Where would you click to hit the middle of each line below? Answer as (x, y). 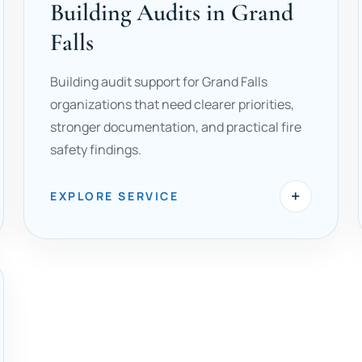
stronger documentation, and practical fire (176, 127)
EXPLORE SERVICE (115, 196)
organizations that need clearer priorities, (173, 104)
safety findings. (96, 149)
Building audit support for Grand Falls (159, 82)
